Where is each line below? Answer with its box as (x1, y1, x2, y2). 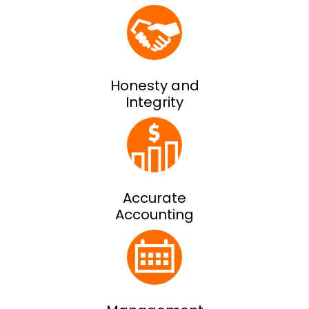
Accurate (123, 188, 186, 208)
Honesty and (110, 75, 199, 95)
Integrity (126, 92, 183, 112)
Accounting (115, 204, 194, 224)
